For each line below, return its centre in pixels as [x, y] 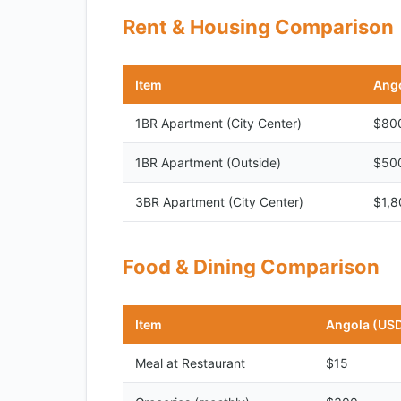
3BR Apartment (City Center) [219, 202]
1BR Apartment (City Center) [218, 123]
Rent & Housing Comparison [258, 27]
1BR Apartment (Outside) [208, 162]
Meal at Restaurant [190, 363]
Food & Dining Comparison [251, 267]
